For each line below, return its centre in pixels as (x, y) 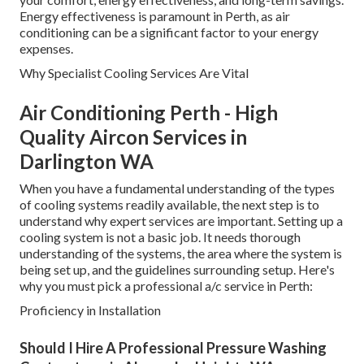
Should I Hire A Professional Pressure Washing (173, 348)
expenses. (46, 49)
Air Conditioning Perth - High (149, 113)
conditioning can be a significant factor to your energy (169, 32)
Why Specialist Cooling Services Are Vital (134, 73)
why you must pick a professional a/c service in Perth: (166, 286)
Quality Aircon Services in (133, 137)
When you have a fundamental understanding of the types (177, 188)
